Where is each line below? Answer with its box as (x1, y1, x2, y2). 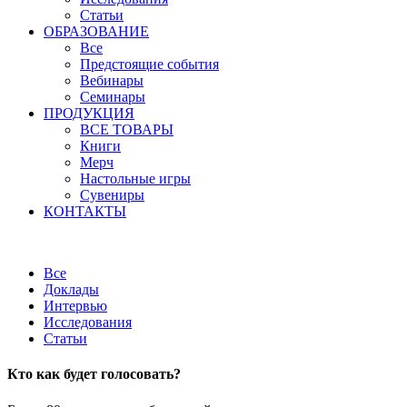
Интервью (44, 298, 107, 313)
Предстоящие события (80, 56, 219, 72)
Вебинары (80, 73, 144, 88)
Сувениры (80, 187, 144, 203)
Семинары (80, 89, 145, 104)
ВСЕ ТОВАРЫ (80, 122, 174, 137)
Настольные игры (80, 171, 191, 186)
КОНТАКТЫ (44, 203, 126, 219)
